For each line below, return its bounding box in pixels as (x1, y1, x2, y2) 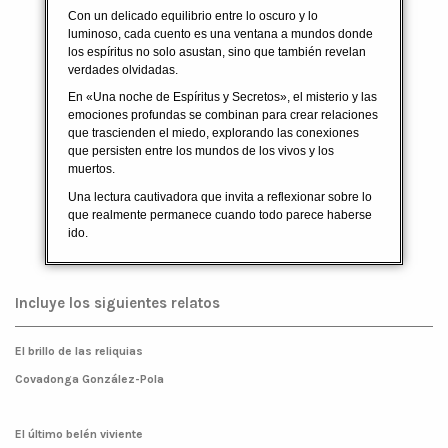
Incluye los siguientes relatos (15, 293, 220, 312)
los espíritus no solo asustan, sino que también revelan (68, 44, 366, 59)
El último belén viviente (15, 426, 143, 441)
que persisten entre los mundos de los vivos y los (68, 144, 334, 159)
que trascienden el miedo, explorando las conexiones (68, 126, 359, 141)
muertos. (68, 162, 118, 177)
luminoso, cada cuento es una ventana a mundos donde (68, 26, 373, 41)
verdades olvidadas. (68, 62, 178, 77)
